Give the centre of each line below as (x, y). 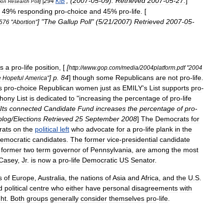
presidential (140, 139)
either (75, 188)
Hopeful (13, 78)
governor (67, 150)
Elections (27, 119)
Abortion (24, 22)
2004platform (158, 68)
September (102, 119)
